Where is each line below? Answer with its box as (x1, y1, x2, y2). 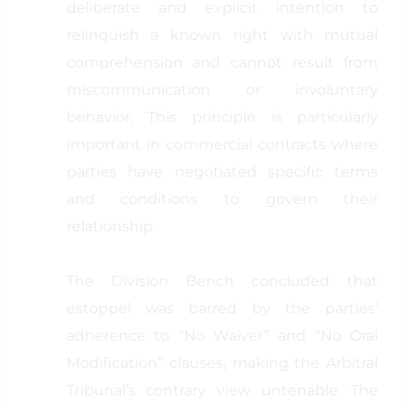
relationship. (66, 218, 156, 235)
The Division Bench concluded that (66, 272, 379, 290)
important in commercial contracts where (66, 136, 379, 153)
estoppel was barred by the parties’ (66, 300, 379, 317)
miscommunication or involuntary (66, 81, 379, 98)
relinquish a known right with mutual (66, 26, 379, 44)
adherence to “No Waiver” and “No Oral (66, 327, 379, 344)
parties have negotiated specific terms (66, 163, 379, 180)
